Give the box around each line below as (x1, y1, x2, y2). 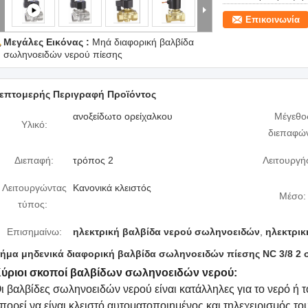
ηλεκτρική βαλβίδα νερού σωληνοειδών (73, 226, 260, 237)
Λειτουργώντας (1, 182, 67, 193)
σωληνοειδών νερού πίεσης (3, 49, 122, 60)
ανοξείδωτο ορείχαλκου (73, 111, 173, 122)
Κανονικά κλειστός (73, 182, 151, 193)
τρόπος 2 (73, 155, 113, 166)
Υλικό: (21, 119, 47, 130)
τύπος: (17, 199, 47, 210)
